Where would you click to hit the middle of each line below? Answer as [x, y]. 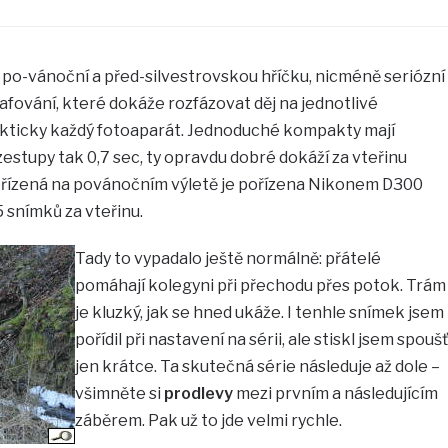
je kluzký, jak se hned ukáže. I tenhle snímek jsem [259, 312]
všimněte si [119, 393]
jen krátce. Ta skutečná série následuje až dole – [257, 366]
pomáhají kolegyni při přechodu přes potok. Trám [260, 285]
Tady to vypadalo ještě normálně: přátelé [227, 258]
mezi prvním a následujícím [335, 393]
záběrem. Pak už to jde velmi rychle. [208, 420]
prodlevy [198, 393]
